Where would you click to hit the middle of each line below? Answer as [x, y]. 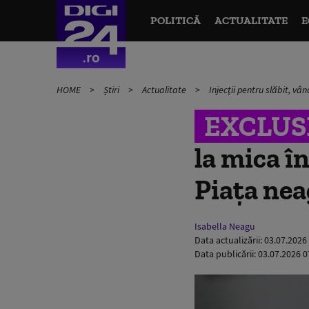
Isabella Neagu [225, 226]
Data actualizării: [229, 240]
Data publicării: [226, 254]
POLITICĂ [175, 20]
